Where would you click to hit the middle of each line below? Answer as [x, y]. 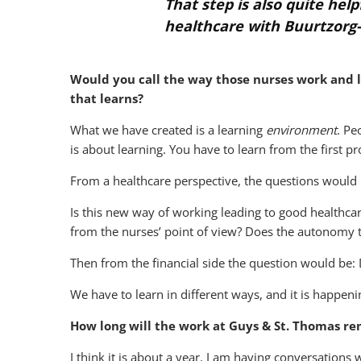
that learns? [107, 98]
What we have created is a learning [168, 130]
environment [301, 130]
